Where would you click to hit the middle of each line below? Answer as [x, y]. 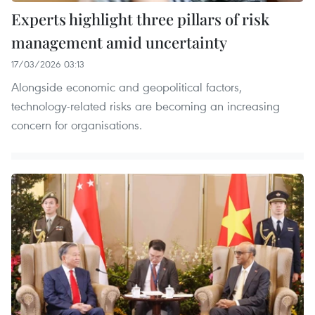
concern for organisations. [77, 125]
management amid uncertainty [119, 43]
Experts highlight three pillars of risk [140, 19]
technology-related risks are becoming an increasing [146, 106]
